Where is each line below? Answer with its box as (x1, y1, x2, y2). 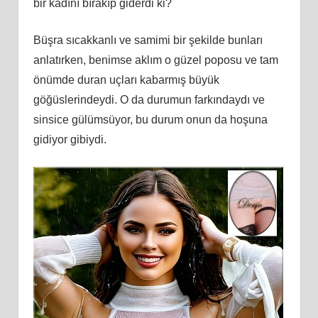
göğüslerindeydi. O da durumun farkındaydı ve (33, 93, 265, 106)
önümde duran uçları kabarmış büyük (33, 73, 219, 86)
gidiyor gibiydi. (33, 133, 106, 146)
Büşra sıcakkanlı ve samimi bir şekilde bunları (33, 33, 263, 46)
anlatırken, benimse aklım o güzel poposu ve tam (33, 53, 278, 66)
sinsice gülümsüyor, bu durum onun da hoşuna (33, 113, 268, 126)
